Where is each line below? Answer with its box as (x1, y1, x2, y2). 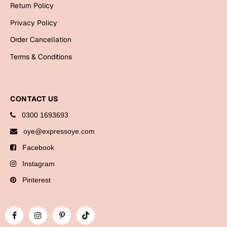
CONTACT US (10, 94, 59, 103)
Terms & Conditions (10, 52, 72, 61)
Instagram (18, 159, 55, 168)
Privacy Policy (10, 18, 57, 27)
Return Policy (10, 1, 54, 10)
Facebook (18, 143, 54, 152)
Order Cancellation (10, 35, 71, 44)
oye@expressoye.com (19, 127, 95, 135)
